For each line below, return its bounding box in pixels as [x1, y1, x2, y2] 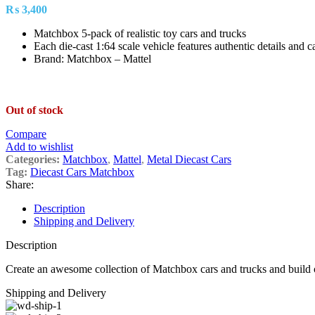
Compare [6, 127, 46, 140]
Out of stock [6, 103, 63, 116]
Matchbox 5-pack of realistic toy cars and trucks [34, 27, 246, 39]
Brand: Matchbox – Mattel [34, 52, 151, 65]
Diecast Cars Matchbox [30, 165, 134, 178]
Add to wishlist [6, 140, 73, 153]
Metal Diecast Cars [147, 153, 231, 165]
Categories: [6, 153, 60, 165]
